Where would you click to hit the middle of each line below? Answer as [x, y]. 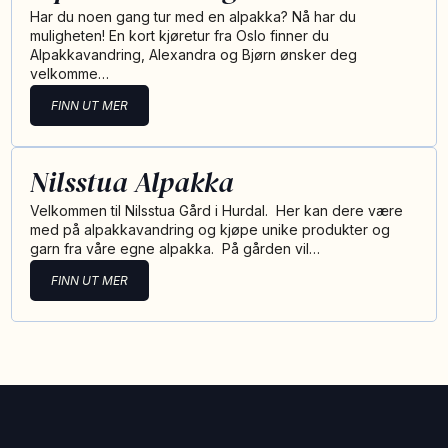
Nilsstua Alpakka [132, 182]
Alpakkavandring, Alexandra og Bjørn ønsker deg [194, 54]
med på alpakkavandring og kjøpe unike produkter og [210, 229]
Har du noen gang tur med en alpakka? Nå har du [193, 16]
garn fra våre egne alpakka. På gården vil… [175, 248]
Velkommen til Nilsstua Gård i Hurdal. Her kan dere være [217, 210]
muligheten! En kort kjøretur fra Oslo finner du [180, 35]
